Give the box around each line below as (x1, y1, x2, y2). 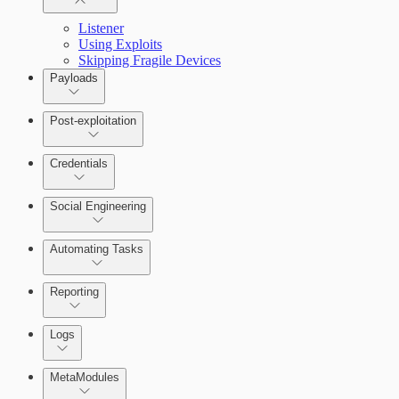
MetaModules (50, 370, 119, 384)
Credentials (50, 157, 108, 170)
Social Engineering (50, 199, 146, 213)
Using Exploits (78, 37, 162, 52)
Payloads (50, 71, 98, 85)
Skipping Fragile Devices (78, 53, 221, 68)
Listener (78, 20, 124, 36)
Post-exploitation (50, 114, 136, 127)
